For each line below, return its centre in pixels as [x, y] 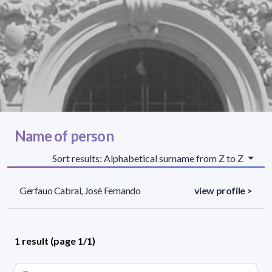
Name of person [64, 135]
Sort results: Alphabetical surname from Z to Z [149, 158]
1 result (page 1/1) [55, 240]
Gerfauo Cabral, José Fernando [80, 190]
